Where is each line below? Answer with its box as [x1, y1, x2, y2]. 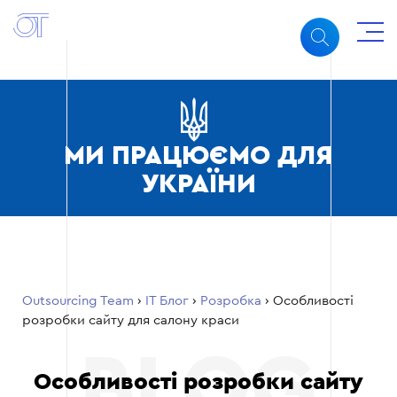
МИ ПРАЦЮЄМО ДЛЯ [64, 143, 333, 169]
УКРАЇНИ [141, 171, 256, 198]
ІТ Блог [145, 294, 189, 308]
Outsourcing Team [22, 294, 134, 308]
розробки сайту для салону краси [22, 314, 239, 328]
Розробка [200, 294, 261, 308]
